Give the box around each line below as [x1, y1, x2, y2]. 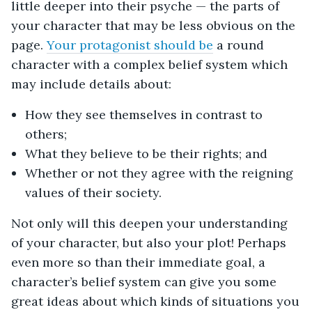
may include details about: [11, 76, 171, 93]
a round [213, 37, 264, 54]
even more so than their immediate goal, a [11, 254, 265, 271]
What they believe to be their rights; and [25, 146, 267, 162]
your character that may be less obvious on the [11, 17, 295, 34]
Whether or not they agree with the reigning [25, 165, 293, 182]
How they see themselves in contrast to [25, 107, 263, 123]
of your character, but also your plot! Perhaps [11, 235, 286, 251]
